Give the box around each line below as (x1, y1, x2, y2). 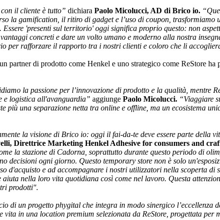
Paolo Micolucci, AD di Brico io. (94, 6, 202, 15)
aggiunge (90, 95, 123, 104)
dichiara (66, 6, 94, 15)
